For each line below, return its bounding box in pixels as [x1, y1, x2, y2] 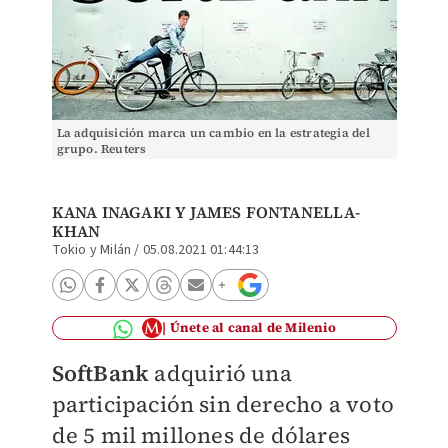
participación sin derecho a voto [51, 389, 394, 419]
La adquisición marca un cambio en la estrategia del [56, 125, 370, 141]
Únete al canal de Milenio [169, 319, 336, 336]
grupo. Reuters [56, 141, 147, 157]
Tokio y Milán [51, 240, 132, 260]
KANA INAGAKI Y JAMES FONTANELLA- [51, 201, 360, 223]
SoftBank [51, 358, 150, 388]
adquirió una [149, 358, 292, 388]
